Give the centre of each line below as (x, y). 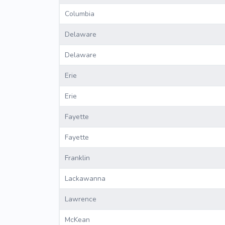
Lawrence (81, 199)
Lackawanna (85, 179)
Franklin (77, 158)
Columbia (80, 14)
